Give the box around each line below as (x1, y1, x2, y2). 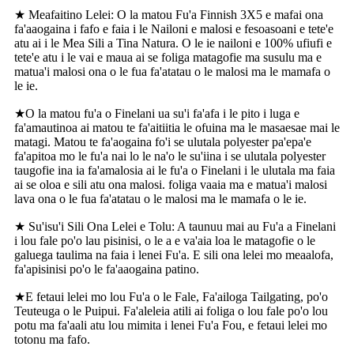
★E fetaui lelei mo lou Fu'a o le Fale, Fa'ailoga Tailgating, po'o (14, 289, 328, 303)
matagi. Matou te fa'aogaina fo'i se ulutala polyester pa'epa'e (14, 134, 311, 149)
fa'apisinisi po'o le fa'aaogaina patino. (14, 262, 199, 276)
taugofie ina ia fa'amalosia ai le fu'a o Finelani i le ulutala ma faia (14, 163, 335, 177)
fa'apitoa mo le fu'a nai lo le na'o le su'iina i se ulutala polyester (14, 149, 326, 163)
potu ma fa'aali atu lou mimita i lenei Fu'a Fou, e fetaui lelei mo (14, 318, 327, 332)
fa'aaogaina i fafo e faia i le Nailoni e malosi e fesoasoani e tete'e (14, 21, 333, 36)
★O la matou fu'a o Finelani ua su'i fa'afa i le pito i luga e (14, 106, 299, 120)
